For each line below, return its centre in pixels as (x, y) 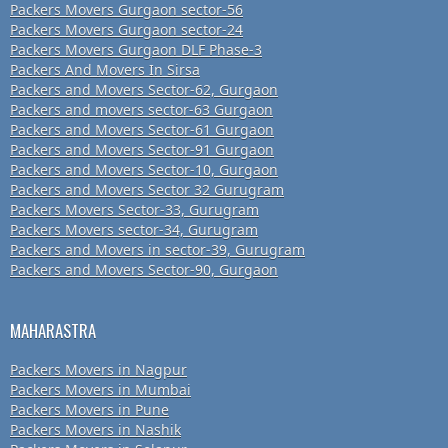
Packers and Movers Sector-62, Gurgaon (144, 90)
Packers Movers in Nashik (95, 430)
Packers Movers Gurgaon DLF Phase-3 (136, 50)
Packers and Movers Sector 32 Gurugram (147, 190)
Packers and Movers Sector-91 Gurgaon (142, 150)
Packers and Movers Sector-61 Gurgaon (142, 130)
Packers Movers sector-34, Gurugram (134, 230)
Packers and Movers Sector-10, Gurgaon (144, 170)
